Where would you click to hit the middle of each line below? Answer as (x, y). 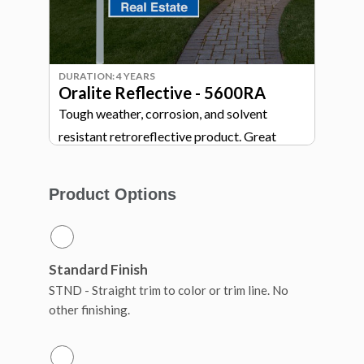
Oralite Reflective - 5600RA (162, 93)
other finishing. (89, 310)
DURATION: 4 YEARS (107, 76)
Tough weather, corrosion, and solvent (163, 113)
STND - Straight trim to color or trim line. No (169, 290)
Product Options (113, 194)
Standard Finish (98, 269)
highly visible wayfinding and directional (169, 159)
